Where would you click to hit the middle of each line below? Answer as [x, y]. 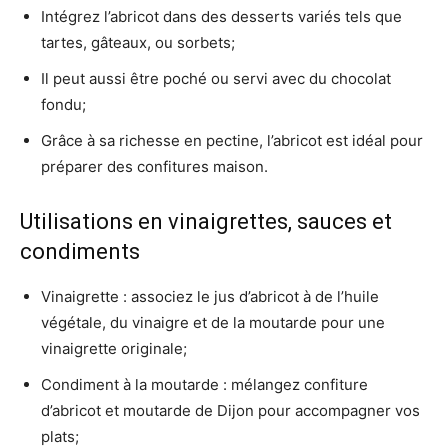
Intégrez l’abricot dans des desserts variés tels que [221, 16]
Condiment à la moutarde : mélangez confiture [204, 384]
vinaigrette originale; [114, 348]
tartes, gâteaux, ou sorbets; [138, 42]
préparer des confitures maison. [154, 166]
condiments [80, 251]
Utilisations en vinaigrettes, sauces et [206, 221]
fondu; [63, 104]
